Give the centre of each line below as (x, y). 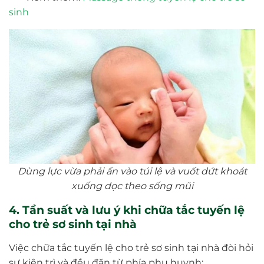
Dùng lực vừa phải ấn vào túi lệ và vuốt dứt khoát (132, 171)
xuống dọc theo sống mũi (132, 186)
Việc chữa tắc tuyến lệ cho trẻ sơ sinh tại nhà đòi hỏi (131, 248)
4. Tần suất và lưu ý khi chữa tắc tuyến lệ (127, 210)
